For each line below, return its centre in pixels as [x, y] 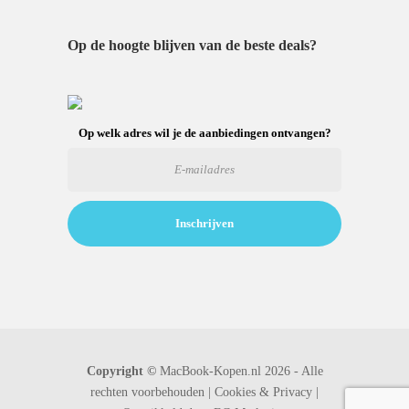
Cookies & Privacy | [267, 392]
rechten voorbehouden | [152, 392]
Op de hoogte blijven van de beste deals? [192, 45]
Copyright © [121, 371]
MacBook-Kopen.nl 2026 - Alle [239, 371]
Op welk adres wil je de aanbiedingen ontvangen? [204, 132]
